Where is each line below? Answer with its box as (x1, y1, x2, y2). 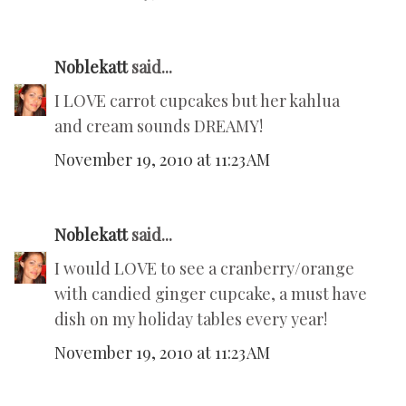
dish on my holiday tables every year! (54, 308, 327, 331)
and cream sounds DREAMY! (54, 115, 263, 138)
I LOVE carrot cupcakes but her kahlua (54, 90, 340, 112)
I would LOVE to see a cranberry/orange (54, 257, 354, 280)
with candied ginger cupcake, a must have (54, 283, 367, 305)
